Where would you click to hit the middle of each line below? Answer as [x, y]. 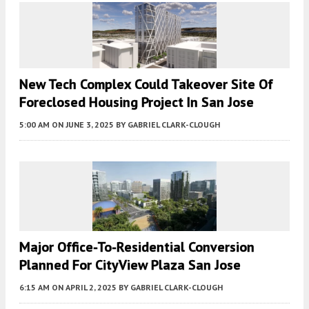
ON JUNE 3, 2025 [83, 124]
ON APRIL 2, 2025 [84, 287]
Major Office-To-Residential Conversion [137, 247]
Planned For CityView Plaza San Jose [130, 265]
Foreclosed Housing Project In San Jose [137, 102]
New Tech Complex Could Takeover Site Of [146, 84]
